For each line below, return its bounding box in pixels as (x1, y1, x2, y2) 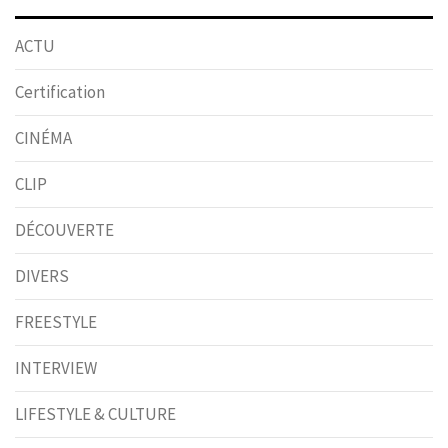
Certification (15, 80, 105, 103)
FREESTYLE (15, 310, 97, 333)
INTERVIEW (15, 356, 97, 379)
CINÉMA (15, 126, 72, 149)
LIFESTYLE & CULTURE (15, 402, 176, 425)
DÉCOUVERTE (15, 218, 114, 241)
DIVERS (15, 264, 69, 287)
